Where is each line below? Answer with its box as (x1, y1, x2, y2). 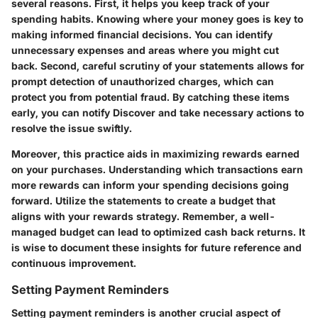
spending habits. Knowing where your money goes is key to (11, 13, 303, 26)
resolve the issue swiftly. (11, 122, 132, 135)
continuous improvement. (11, 257, 136, 270)
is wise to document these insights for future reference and (11, 241, 302, 254)
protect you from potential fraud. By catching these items (11, 91, 290, 104)
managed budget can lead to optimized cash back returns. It (11, 226, 305, 238)
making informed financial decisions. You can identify (11, 28, 273, 41)
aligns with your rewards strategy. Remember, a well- (11, 210, 275, 223)
